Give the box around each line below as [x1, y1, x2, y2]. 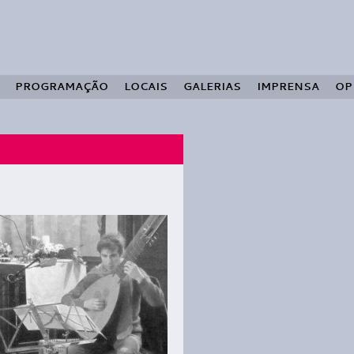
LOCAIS [124, 79, 168, 93]
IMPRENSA [257, 79, 319, 93]
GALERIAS [183, 79, 241, 93]
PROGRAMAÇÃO [15, 79, 108, 93]
